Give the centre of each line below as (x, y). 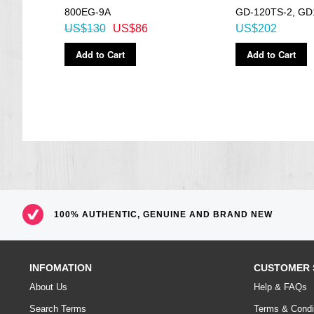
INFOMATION (61, 268)
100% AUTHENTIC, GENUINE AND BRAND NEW (163, 214)
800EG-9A (87, 12)
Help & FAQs (280, 287)
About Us (48, 287)
